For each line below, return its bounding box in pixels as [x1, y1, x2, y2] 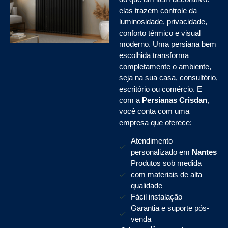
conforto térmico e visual [119, 28, 201, 37]
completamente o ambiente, [119, 62, 211, 71]
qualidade [130, 181, 162, 190]
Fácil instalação [130, 192, 182, 201]
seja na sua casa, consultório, [119, 73, 218, 82]
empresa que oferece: [119, 118, 192, 127]
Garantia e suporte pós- [130, 203, 209, 212]
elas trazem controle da [119, 6, 197, 15]
